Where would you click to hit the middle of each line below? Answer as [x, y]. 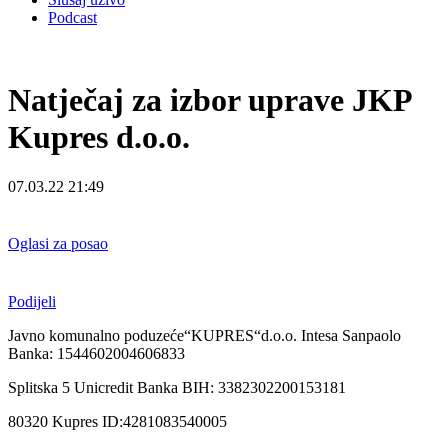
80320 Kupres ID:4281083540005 [117, 421]
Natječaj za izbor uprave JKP [209, 100]
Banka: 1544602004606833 [96, 353]
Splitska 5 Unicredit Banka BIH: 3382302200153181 [177, 387]
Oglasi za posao [58, 244]
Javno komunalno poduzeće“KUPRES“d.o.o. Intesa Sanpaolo [204, 335]
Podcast [72, 17]
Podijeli [32, 301]
